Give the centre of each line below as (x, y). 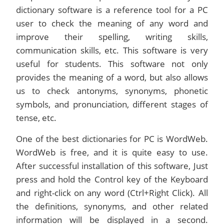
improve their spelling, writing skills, (112, 37)
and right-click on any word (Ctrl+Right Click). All (112, 193)
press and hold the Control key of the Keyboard (112, 179)
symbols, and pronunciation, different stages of (112, 104)
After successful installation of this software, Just (112, 166)
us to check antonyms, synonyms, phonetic (112, 91)
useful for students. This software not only (112, 64)
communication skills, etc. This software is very (112, 50)
